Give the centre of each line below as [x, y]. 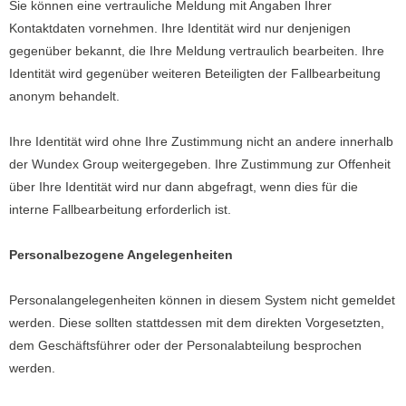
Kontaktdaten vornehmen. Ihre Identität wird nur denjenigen [180, 28]
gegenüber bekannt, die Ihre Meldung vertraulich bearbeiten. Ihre [197, 51]
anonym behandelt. [64, 96]
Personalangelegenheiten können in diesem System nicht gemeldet [202, 300]
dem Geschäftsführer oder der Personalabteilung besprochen [185, 345]
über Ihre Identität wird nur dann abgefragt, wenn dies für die [184, 187]
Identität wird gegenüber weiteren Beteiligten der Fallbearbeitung [195, 73]
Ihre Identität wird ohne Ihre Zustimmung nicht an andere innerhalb [201, 141]
